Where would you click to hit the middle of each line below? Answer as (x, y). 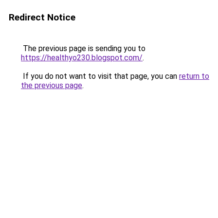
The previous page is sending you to (83, 48)
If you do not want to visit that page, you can (100, 76)
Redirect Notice (42, 17)
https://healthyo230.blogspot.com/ (82, 58)
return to (194, 76)
